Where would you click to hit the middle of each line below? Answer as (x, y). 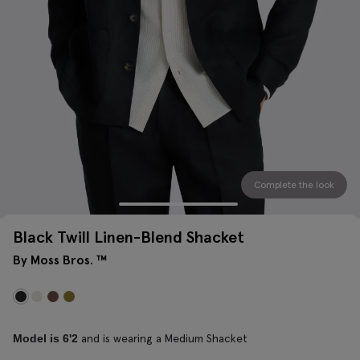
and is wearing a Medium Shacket (163, 338)
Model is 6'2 (45, 338)
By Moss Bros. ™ (60, 259)
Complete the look (294, 184)
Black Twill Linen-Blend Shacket (129, 237)
